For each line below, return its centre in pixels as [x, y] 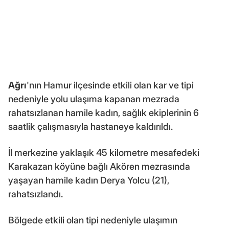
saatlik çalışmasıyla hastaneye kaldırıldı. [90, 127]
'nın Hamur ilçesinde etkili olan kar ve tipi [110, 85]
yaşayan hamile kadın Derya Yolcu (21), [89, 180]
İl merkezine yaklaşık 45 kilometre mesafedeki [104, 153]
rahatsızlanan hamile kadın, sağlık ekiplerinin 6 [104, 113]
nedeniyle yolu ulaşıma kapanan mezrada [94, 99]
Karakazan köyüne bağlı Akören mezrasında [99, 167]
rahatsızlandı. [36, 194]
